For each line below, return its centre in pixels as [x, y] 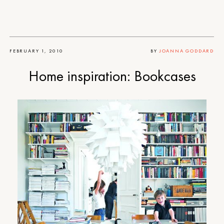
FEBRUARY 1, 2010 [36, 50]
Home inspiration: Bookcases [112, 76]
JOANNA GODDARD [186, 50]
